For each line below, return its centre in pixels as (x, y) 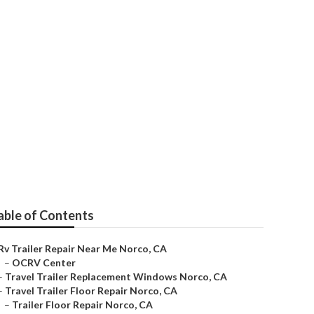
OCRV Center (44, 262)
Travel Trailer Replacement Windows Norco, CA (116, 277)
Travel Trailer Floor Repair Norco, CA (91, 291)
